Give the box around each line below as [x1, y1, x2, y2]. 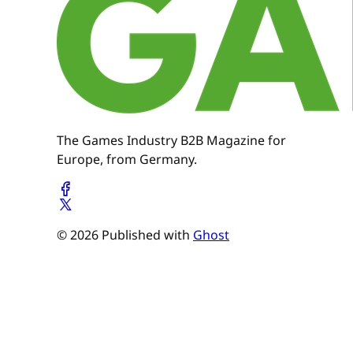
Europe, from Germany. [57, 150, 197, 169]
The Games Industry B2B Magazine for [57, 132, 286, 150]
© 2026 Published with [57, 226, 193, 244]
